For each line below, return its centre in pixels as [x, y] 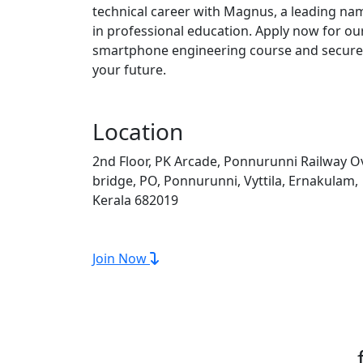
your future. [129, 69]
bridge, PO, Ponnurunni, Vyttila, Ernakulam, [225, 180]
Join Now [121, 258]
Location [138, 131]
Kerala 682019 [135, 200]
